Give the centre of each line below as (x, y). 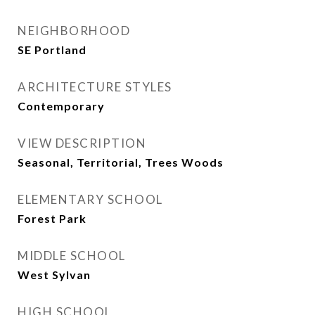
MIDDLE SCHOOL (72, 256)
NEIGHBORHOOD (74, 31)
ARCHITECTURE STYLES (95, 87)
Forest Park (52, 218)
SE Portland (52, 50)
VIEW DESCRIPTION (82, 143)
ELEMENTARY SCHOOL (90, 199)
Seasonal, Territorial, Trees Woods (121, 162)
